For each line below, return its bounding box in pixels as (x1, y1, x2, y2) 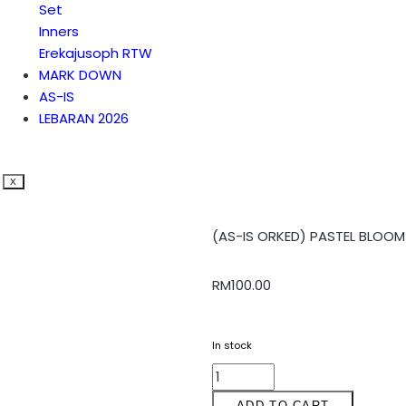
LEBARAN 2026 (38, 109, 129, 128)
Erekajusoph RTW (38, 43, 152, 63)
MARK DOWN (38, 65, 121, 84)
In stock (212, 338, 252, 353)
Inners (38, 22, 79, 41)
